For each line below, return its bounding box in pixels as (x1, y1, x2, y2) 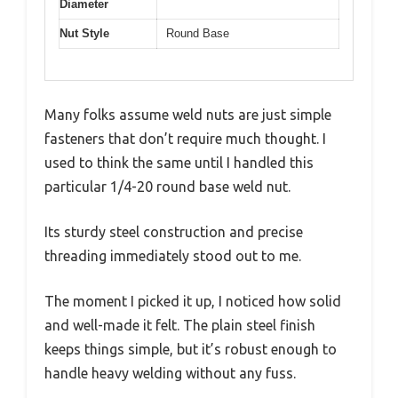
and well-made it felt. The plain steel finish (44, 316, 315, 333)
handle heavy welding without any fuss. (44, 364, 296, 381)
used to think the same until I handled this (44, 154, 314, 171)
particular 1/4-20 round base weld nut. (44, 178, 291, 195)
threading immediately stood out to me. (44, 247, 301, 264)
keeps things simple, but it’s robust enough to (44, 340, 337, 357)
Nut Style (60, 27, 109, 40)
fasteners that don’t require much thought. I (44, 130, 326, 147)
